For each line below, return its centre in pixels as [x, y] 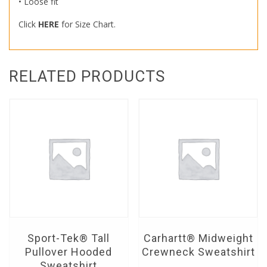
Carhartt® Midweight [198, 238]
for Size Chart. [87, 24]
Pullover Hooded [69, 252]
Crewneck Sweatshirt [198, 252]
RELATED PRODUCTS [87, 77]
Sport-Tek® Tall [69, 238]
